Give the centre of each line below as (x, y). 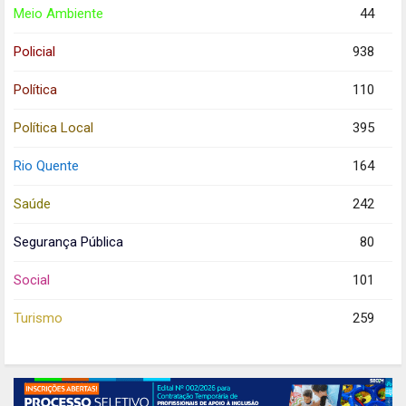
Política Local (53, 127)
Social (32, 280)
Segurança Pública (68, 242)
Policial (34, 51)
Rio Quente (46, 165)
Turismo (38, 318)
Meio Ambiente (58, 13)
